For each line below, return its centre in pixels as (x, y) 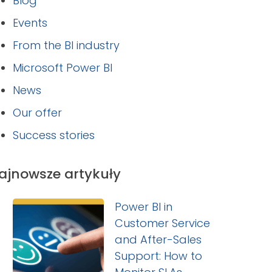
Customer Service (162, 223)
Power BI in (143, 207)
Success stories (53, 135)
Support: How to (158, 256)
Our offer (37, 113)
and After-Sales (158, 240)
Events (30, 23)
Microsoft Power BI (62, 68)
